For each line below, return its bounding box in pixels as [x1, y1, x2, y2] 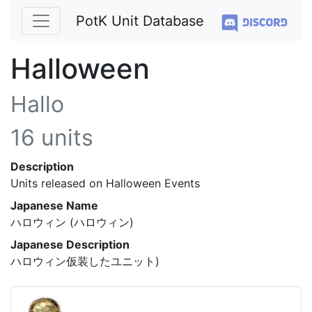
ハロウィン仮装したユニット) [10, 254, 159, 268]
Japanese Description [10, 237, 130, 251]
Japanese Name [10, 198, 98, 212]
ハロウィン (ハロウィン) [10, 215, 134, 229]
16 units [10, 124, 93, 151]
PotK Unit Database [75, 12, 204, 29]
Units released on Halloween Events [10, 176, 200, 190]
